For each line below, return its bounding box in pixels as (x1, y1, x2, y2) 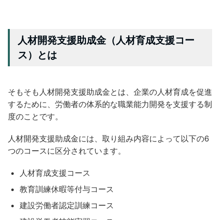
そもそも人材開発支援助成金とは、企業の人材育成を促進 (8, 86, 212, 97)
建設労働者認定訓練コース (20, 200, 114, 210)
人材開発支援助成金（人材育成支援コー (18, 34, 194, 46)
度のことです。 (8, 111, 63, 121)
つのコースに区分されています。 (8, 145, 126, 156)
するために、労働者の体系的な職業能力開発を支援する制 (8, 99, 212, 109)
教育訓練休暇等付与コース (20, 184, 114, 194)
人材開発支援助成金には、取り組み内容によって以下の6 (8, 133, 209, 143)
